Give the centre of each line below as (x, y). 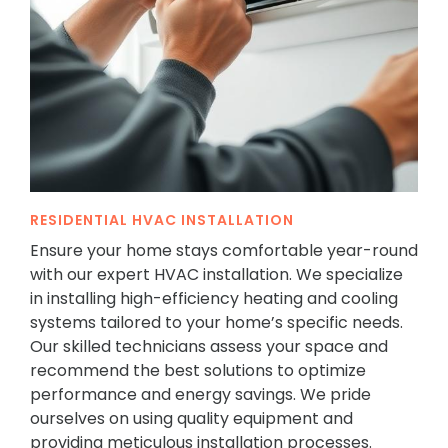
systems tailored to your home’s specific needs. (216, 323)
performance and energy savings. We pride (200, 395)
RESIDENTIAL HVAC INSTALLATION (162, 220)
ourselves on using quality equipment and (191, 419)
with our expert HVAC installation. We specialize (216, 275)
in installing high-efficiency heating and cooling (214, 299)
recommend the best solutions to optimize (198, 371)
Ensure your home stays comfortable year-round (224, 251)
